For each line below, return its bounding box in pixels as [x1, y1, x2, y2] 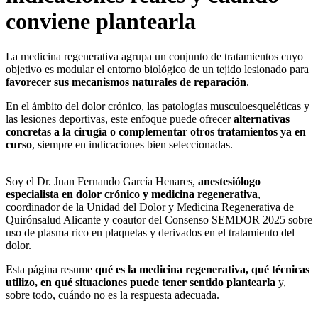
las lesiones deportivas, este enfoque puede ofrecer [6, 112, 234, 125]
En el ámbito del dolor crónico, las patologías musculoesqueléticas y [6, 99, 309, 112]
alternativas [234, 112, 290, 125]
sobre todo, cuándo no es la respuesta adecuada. [6, 288, 219, 301]
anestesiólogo [198, 175, 261, 187]
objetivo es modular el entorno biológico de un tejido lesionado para [6, 62, 309, 75]
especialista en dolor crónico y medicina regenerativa [6, 187, 258, 200]
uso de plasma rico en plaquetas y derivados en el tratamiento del [6, 226, 295, 238]
